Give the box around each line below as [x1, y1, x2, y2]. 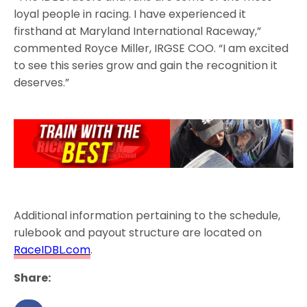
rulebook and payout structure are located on [14, 224, 262, 241]
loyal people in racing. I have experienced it [14, 5, 247, 22]
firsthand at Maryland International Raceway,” [14, 23, 262, 39]
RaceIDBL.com [14, 241, 90, 258]
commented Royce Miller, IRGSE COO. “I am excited [14, 40, 289, 56]
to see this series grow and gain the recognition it [14, 57, 278, 73]
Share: [14, 269, 51, 286]
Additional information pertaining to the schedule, [14, 207, 281, 223]
